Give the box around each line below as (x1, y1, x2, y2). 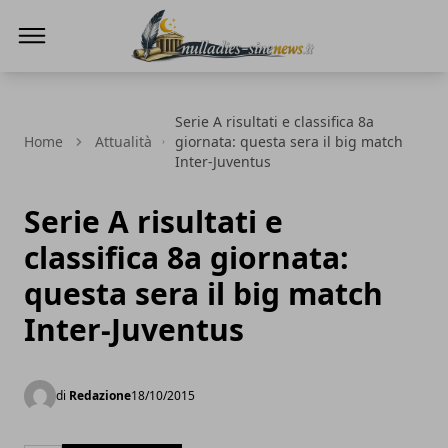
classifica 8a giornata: (24, 237, 349, 278)
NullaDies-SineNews (130, 64, 282, 86)
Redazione (69, 387, 131, 404)
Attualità (95, 132, 152, 151)
